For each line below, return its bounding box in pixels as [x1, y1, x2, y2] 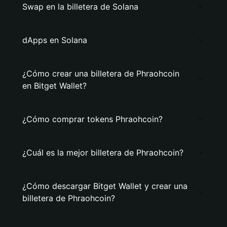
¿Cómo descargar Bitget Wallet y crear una [22, 181, 187, 191]
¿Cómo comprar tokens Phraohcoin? [22, 114, 163, 124]
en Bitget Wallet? [22, 81, 87, 91]
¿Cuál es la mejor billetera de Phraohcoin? [22, 147, 183, 158]
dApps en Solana [22, 35, 87, 45]
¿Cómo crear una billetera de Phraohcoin [22, 68, 179, 79]
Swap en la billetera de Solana [22, 2, 138, 12]
